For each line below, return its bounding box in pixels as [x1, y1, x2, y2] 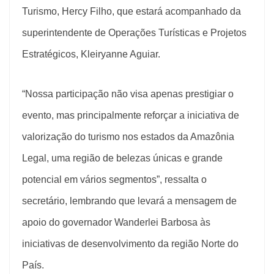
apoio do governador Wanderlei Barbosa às [22, 217, 210, 228]
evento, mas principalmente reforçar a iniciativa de [22, 109, 239, 120]
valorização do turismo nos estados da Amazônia [22, 131, 234, 142]
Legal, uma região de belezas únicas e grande [22, 152, 223, 163]
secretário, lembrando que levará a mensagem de [22, 195, 237, 206]
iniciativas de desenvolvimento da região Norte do [22, 238, 239, 249]
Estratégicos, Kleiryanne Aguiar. [22, 48, 160, 59]
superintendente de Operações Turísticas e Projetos [22, 27, 246, 38]
